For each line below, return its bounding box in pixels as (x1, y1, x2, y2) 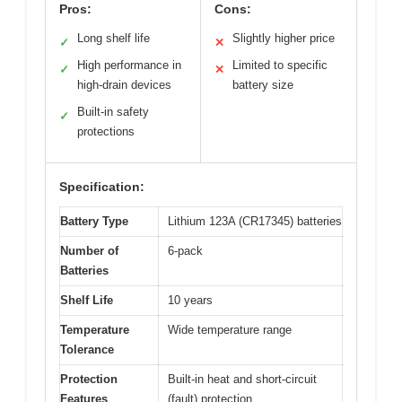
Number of (60, 244, 118, 258)
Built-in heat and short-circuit (168, 372, 317, 387)
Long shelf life (77, 31, 150, 46)
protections (77, 125, 135, 139)
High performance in (77, 58, 181, 73)
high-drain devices (77, 78, 171, 92)
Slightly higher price (232, 31, 335, 46)
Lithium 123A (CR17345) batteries (168, 214, 342, 229)
